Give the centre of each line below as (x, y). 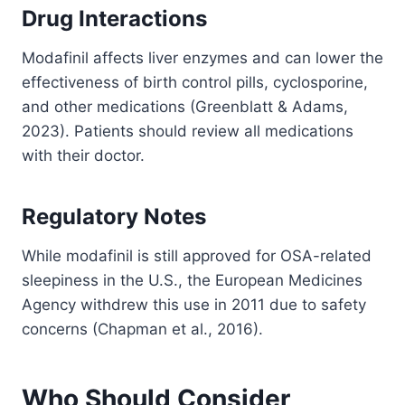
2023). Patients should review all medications (188, 132)
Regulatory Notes (114, 217)
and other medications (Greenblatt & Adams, (185, 107)
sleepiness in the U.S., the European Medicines (192, 281)
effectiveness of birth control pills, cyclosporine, (195, 83)
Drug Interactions (114, 19)
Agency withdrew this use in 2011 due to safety (194, 305)
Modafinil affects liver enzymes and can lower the (202, 58)
